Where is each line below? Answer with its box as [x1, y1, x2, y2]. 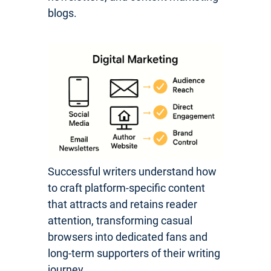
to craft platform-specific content [48, 181, 205, 195]
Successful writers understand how [48, 165, 217, 178]
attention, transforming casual [48, 214, 192, 227]
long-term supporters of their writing [48, 247, 220, 260]
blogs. [48, 6, 77, 19]
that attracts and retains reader [48, 198, 197, 211]
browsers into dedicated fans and [48, 230, 207, 244]
